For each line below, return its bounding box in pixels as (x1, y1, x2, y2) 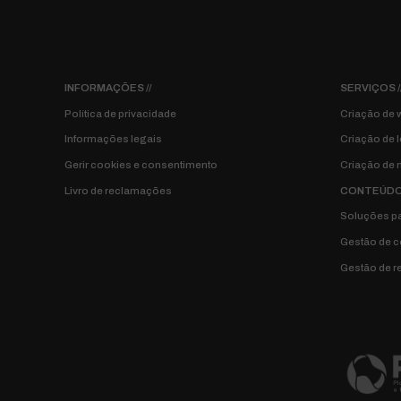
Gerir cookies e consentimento (64, 159, 218, 171)
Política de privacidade (64, 107, 176, 119)
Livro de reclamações (64, 184, 172, 196)
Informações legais (64, 133, 162, 145)
